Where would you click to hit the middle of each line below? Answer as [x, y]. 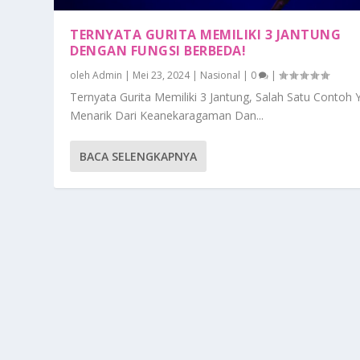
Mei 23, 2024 [162, 76]
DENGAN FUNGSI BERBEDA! [158, 51]
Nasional [221, 76]
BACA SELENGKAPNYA [139, 157]
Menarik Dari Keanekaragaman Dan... [167, 116]
